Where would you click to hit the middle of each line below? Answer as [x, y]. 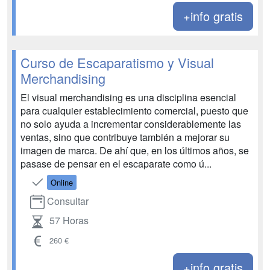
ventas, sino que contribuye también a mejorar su [125, 137]
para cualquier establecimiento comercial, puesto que [134, 110]
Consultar [68, 201]
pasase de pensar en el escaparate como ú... [116, 163]
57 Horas [69, 221]
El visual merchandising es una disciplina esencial [128, 97]
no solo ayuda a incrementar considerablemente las [131, 124]
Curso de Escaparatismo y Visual [117, 62]
